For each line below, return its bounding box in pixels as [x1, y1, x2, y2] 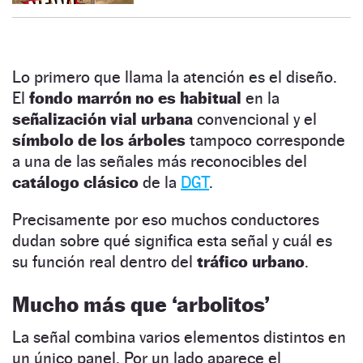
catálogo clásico [12, 172, 139, 192]
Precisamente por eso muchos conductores [12, 209, 319, 229]
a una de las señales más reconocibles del [12, 151, 307, 171]
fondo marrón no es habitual [25, 88, 241, 108]
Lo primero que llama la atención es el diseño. [12, 66, 337, 87]
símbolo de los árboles [12, 130, 190, 150]
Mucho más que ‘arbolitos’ [12, 291, 270, 317]
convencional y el [193, 109, 317, 129]
